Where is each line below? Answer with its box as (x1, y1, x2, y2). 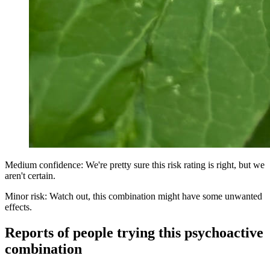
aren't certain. (5, 170, 55, 181)
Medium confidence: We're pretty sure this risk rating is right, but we (5, 159, 265, 170)
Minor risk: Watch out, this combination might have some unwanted (5, 190, 262, 201)
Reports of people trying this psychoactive (5, 224, 263, 240)
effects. (5, 201, 32, 212)
